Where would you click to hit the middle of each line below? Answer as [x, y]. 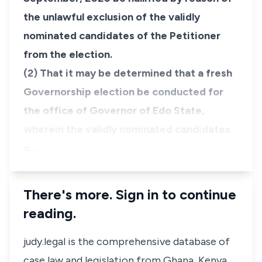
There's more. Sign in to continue [130, 194]
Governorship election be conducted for [123, 92]
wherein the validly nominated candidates [127, 129]
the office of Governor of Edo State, [114, 111]
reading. [50, 213]
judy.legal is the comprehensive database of [127, 242]
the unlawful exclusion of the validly [112, 17]
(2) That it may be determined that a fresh [128, 73]
